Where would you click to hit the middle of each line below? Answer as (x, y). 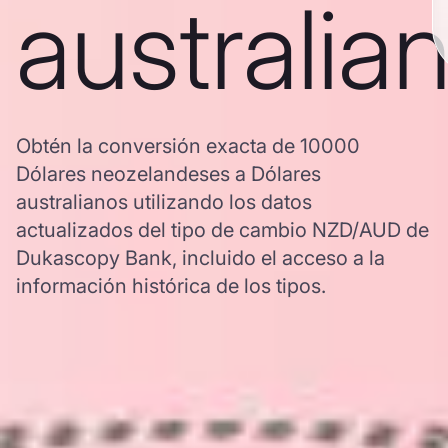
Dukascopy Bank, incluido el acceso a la (200, 258)
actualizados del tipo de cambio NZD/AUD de (222, 230)
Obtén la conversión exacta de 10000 (188, 146)
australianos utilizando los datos (164, 202)
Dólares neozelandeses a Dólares (168, 174)
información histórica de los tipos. (171, 286)
